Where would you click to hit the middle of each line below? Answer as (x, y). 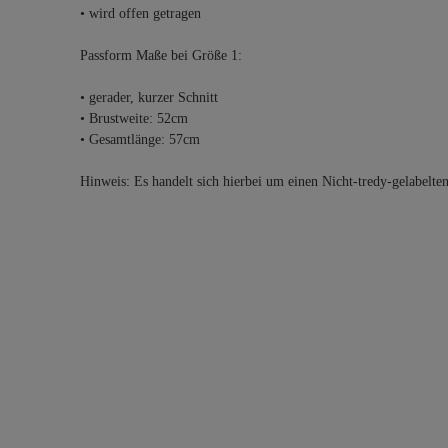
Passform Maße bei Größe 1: (161, 55)
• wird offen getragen (140, 13)
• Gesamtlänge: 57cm (140, 139)
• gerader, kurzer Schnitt (149, 97)
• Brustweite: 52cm (134, 118)
